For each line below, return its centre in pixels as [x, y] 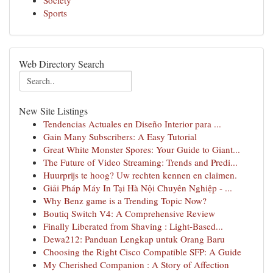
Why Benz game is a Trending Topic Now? [125, 200]
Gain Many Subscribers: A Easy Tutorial [120, 136]
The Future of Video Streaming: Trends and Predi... [140, 162]
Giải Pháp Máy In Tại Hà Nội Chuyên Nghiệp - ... [138, 188]
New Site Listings [53, 111]
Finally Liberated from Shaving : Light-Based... [133, 226]
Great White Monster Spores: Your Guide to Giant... [142, 149]
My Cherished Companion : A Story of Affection [136, 264]
